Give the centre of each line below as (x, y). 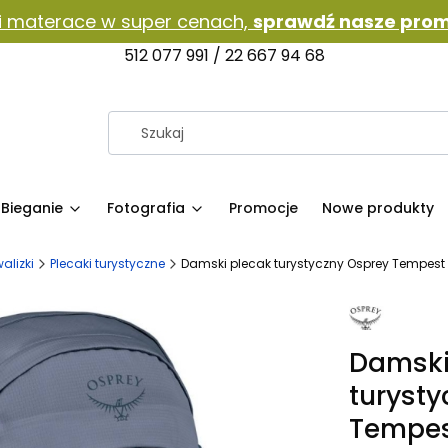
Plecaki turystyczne (107, 263)
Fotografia (146, 208)
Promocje (263, 208)
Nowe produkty (378, 208)
